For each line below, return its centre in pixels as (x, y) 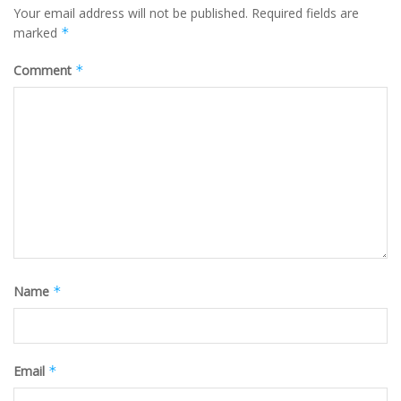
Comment (44, 71)
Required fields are (305, 13)
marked (37, 33)
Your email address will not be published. (131, 13)
